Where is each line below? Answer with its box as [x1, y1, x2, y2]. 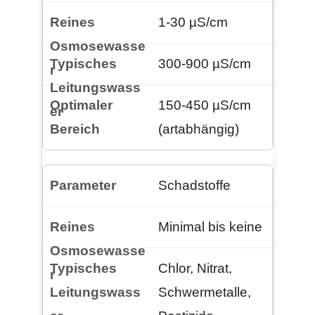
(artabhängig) [157, 121, 239, 136]
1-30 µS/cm [157, 14, 228, 30]
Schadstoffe [157, 177, 231, 193]
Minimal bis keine [157, 219, 262, 234]
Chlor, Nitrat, [157, 260, 232, 276]
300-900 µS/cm [157, 56, 251, 71]
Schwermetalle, [157, 284, 251, 300]
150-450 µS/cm [157, 97, 251, 112]
